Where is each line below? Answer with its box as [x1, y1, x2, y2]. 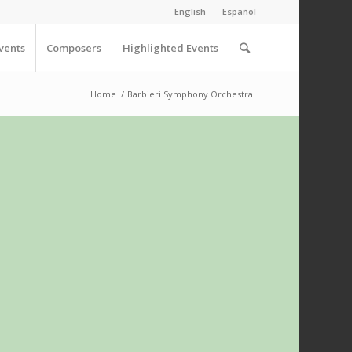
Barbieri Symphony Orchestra [126, 88, 253, 100]
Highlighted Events [122, 41, 218, 55]
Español [222, 5, 256, 17]
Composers [46, 41, 101, 55]
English [174, 5, 206, 17]
